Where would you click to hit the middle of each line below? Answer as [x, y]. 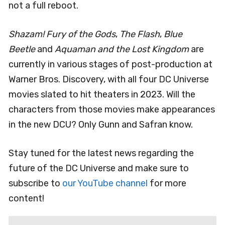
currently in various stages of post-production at [110, 64]
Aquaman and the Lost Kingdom [122, 49]
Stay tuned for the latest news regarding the [101, 153]
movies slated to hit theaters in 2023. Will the [102, 94]
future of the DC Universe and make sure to [99, 168]
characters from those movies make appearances [112, 109]
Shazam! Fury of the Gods [62, 34]
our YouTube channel [105, 183]
